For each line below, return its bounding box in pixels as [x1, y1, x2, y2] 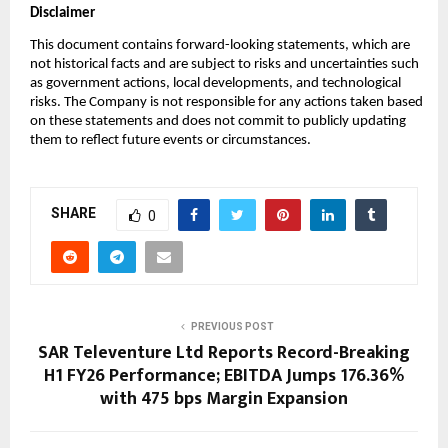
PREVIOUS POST [190, 320, 274, 332]
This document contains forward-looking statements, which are [30, 38, 410, 54]
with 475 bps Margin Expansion [100, 383, 348, 414]
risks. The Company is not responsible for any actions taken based [30, 95, 423, 111]
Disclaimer [30, 5, 95, 21]
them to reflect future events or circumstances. [30, 133, 311, 149]
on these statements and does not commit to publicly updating [30, 114, 406, 130]
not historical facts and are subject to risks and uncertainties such [30, 57, 419, 73]
